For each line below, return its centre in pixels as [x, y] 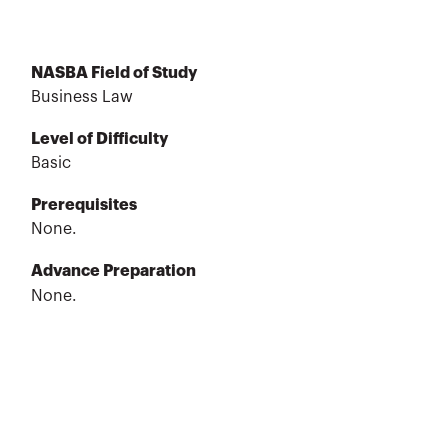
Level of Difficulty [99, 139]
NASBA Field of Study [113, 72]
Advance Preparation [113, 271]
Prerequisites [83, 205]
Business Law [81, 97]
